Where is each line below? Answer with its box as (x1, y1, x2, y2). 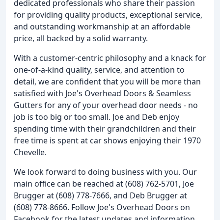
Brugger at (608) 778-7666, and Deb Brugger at (14, 190, 187, 201)
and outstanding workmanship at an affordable (14, 21, 191, 32)
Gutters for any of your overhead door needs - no (14, 100, 198, 110)
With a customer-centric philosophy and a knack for (14, 53, 206, 63)
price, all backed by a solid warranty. (14, 33, 148, 44)
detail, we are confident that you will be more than (14, 76, 201, 87)
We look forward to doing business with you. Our (14, 166, 197, 177)
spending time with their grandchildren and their (14, 123, 196, 134)
